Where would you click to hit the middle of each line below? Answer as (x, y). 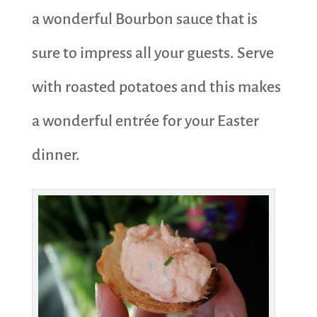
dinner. (56, 155)
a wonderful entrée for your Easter (145, 121)
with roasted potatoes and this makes (156, 87)
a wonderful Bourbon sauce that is (144, 19)
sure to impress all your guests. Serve (152, 53)
